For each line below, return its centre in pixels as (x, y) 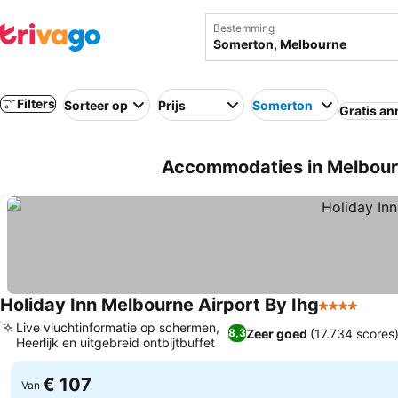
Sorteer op (96, 105)
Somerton (283, 105)
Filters (36, 103)
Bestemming (243, 28)
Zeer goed (277, 333)
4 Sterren (349, 314)
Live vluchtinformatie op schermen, (118, 327)
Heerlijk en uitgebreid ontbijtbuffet (115, 342)
